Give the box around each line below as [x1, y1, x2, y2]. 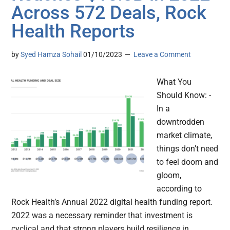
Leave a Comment [133, 50, 191, 59]
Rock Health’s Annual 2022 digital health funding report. [11, 197, 213, 207]
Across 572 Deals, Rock [11, 2, 207, 24]
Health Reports [11, 20, 136, 42]
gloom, [157, 170, 182, 180]
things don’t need [157, 143, 219, 154]
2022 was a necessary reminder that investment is [11, 210, 193, 220]
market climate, [157, 130, 213, 140]
